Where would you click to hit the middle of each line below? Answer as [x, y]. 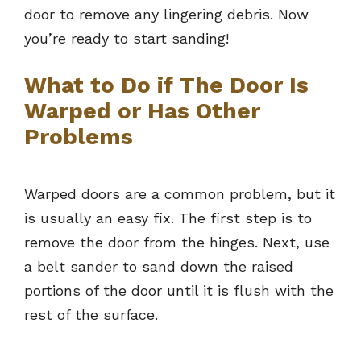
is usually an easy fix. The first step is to [168, 218]
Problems [79, 137]
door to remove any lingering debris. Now [166, 15]
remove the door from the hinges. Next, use [177, 243]
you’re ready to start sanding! [127, 39]
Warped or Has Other [142, 111]
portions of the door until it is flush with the [179, 291]
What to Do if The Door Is [166, 85]
